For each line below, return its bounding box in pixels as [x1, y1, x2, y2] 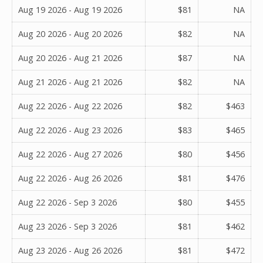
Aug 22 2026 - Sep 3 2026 [18, 196, 117, 208]
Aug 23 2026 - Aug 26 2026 [18, 244, 122, 256]
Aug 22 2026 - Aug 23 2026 [18, 124, 122, 136]
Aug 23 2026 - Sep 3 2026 [18, 220, 117, 232]
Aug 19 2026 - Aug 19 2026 [18, 4, 122, 15]
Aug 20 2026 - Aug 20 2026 [18, 28, 122, 39]
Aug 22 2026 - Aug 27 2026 [18, 148, 122, 160]
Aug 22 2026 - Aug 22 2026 [18, 100, 122, 112]
